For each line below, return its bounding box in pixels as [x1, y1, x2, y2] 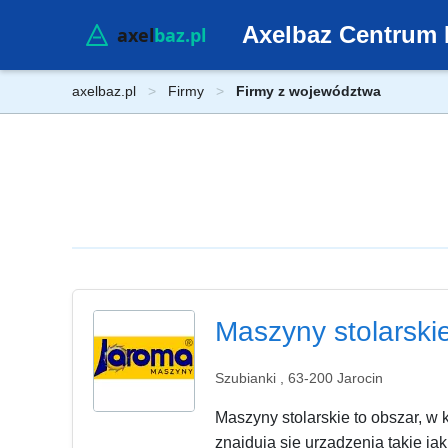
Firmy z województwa [236, 83, 381, 99]
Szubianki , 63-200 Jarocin [215, 369, 383, 386]
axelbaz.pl [72, 83, 136, 99]
